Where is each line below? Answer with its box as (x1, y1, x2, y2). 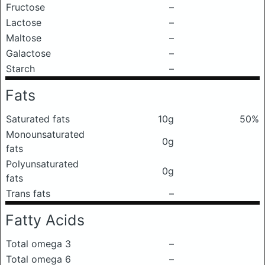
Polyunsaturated (6, 158, 79, 170)
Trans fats (6, 188, 50, 199)
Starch (6, 63, 35, 75)
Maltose (6, 32, 41, 44)
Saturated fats (6, 113, 70, 125)
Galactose (6, 47, 51, 59)
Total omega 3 (6, 238, 71, 250)
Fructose (6, 1, 45, 13)
